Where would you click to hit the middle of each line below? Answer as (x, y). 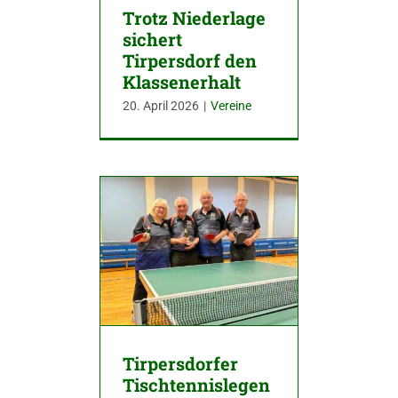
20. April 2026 (161, 106)
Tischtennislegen (196, 384)
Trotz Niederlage (194, 18)
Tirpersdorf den (190, 61)
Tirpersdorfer (180, 363)
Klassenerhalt (182, 82)
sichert (152, 40)
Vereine (231, 106)
